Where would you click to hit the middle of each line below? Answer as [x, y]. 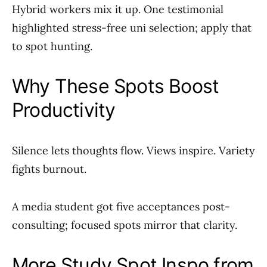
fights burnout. [49, 169]
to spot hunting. [52, 46]
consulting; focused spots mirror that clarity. [125, 225]
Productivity [64, 110]
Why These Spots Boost [116, 86]
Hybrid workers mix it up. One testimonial [118, 9]
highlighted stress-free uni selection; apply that [132, 28]
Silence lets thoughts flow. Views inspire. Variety [133, 150]
